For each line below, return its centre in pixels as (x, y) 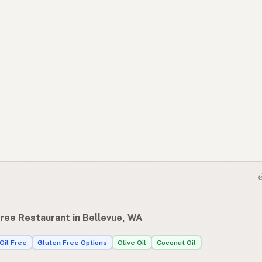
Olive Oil (132, 242)
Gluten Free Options (72, 242)
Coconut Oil (176, 242)
